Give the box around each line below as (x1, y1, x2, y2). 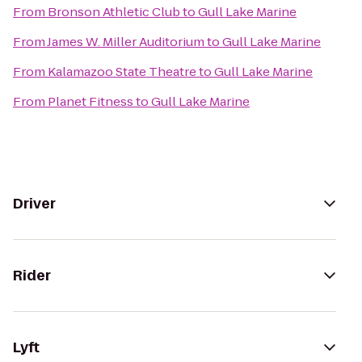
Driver (13, 194, 56, 213)
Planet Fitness (48, 93, 133, 110)
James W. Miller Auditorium (47, 33, 204, 50)
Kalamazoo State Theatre (48, 63, 196, 80)
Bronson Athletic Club (48, 3, 180, 20)
